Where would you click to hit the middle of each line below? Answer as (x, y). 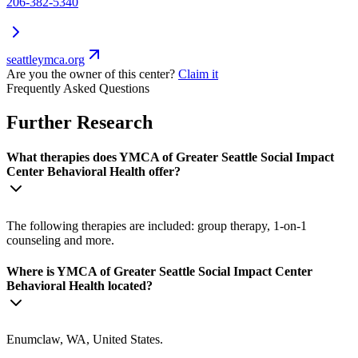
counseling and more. (60, 240)
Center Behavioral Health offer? (93, 172)
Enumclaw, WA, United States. (85, 340)
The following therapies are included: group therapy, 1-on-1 (157, 225)
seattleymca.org (46, 60)
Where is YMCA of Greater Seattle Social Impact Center (159, 271)
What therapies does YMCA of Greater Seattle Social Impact (170, 157)
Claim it (198, 74)
